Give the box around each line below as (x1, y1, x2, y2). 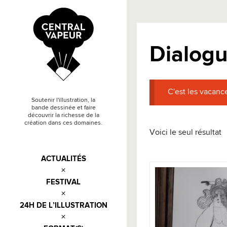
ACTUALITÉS (41, 155, 86, 163)
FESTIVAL (46, 178, 81, 186)
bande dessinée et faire (31, 105, 96, 111)
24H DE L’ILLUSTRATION (19, 202, 107, 210)
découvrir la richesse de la (27, 112, 99, 119)
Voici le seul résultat (149, 128, 221, 137)
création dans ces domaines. (24, 120, 102, 127)
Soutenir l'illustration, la (31, 97, 95, 104)
